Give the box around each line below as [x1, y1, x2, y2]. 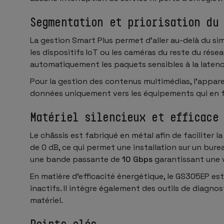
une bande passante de [30, 153, 122, 164]
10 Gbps [122, 153, 152, 164]
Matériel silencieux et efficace [30, 109, 218, 124]
